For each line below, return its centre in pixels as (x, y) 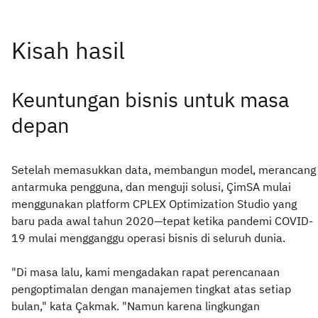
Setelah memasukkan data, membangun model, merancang (164, 170)
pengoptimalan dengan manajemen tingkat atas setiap (151, 289)
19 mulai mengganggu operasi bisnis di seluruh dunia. (148, 238)
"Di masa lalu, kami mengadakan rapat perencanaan (146, 272)
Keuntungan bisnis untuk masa (150, 100)
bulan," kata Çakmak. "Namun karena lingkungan (136, 306)
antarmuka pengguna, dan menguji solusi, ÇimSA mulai (151, 187)
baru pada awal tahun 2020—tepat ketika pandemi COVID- (162, 221)
